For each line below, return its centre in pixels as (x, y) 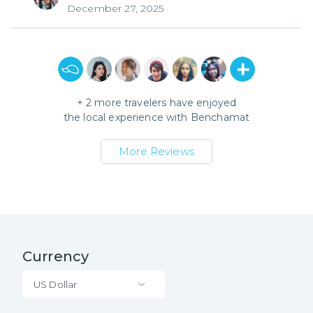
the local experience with (127, 117)
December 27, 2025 (116, 8)
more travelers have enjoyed (164, 102)
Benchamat (220, 117)
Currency (56, 256)
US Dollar (56, 284)
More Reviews (156, 151)
